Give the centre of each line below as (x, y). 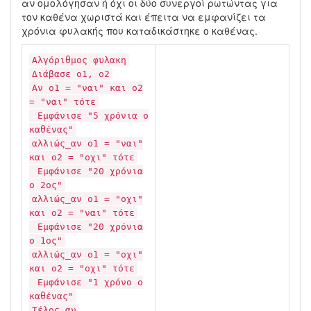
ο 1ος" (46, 241)
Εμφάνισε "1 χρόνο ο (87, 282)
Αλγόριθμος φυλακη (79, 60)
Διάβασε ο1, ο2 (71, 74)
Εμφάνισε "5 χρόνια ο (90, 116)
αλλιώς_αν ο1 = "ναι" (87, 143)
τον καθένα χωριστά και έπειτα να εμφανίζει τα (144, 17)
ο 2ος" (46, 185)
